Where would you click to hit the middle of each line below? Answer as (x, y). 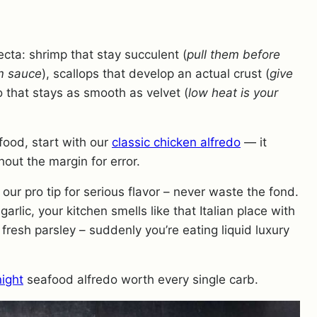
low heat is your (233, 93)
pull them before (234, 54)
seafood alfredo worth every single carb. (141, 279)
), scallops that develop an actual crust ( (156, 74)
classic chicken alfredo (176, 142)
